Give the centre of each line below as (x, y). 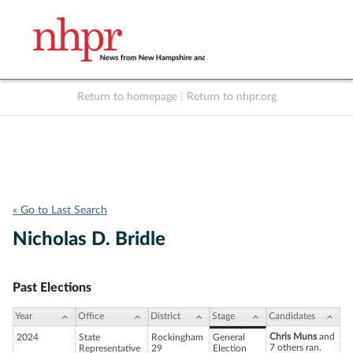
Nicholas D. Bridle (89, 240)
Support (281, 113)
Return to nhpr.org (231, 97)
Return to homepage (127, 97)
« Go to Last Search (60, 210)
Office (91, 316)
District (165, 316)
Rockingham (177, 338)
